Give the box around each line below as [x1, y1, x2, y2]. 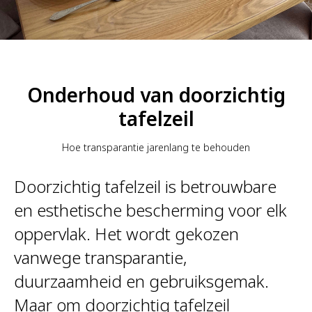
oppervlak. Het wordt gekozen [14, 221, 239, 245]
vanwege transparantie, [14, 245, 187, 269]
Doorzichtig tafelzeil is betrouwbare [14, 174, 276, 198]
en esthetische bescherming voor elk [14, 198, 287, 221]
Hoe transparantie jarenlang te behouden [62, 140, 250, 154]
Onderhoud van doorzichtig [26, 81, 286, 108]
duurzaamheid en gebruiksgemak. [14, 269, 269, 292]
